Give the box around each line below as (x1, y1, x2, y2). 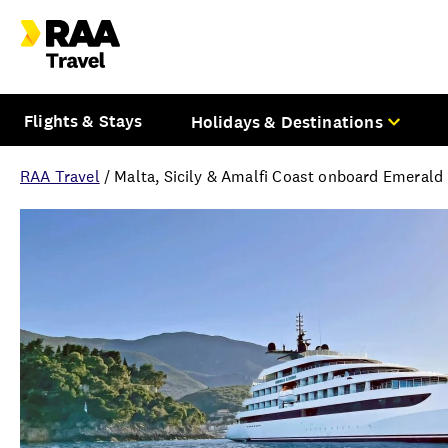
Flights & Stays (24, 109, 143, 132)
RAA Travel (20, 165, 100, 187)
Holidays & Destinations (190, 110, 383, 133)
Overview (20, 379, 164, 421)
